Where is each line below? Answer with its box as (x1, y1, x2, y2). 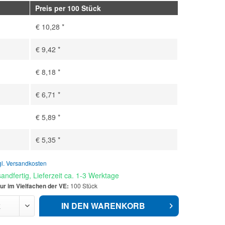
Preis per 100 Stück (35, 3, 101, 13)
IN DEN (61, 200, 89, 211)
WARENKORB (90, 200, 145, 211)
